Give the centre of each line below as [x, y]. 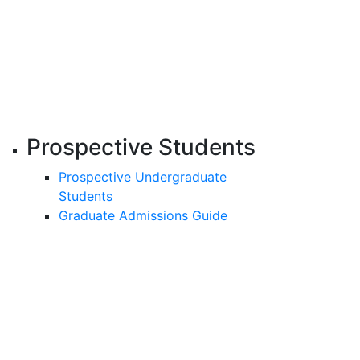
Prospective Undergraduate [142, 176]
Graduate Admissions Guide [143, 215]
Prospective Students [141, 147]
